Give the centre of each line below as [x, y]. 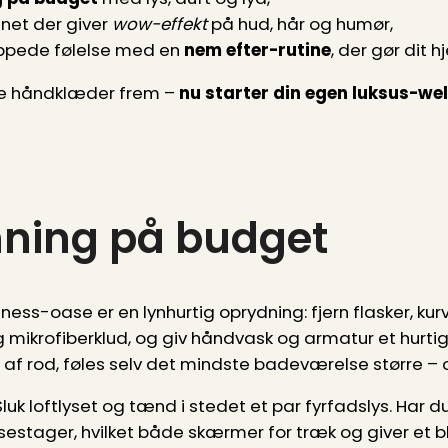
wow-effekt [159, 24]
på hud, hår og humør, [300, 24]
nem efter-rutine [257, 50]
